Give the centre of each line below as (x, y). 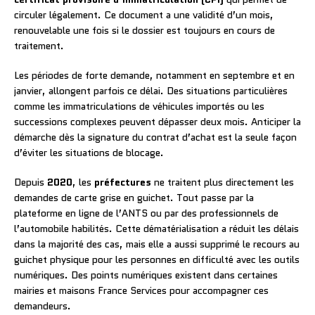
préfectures (123, 182)
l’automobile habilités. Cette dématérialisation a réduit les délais (156, 228)
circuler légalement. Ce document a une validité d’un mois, (144, 14)
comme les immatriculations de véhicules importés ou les (139, 106)
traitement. (39, 45)
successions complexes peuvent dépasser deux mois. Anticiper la (157, 121)
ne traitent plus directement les (223, 182)
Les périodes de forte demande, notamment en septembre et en (154, 75)
